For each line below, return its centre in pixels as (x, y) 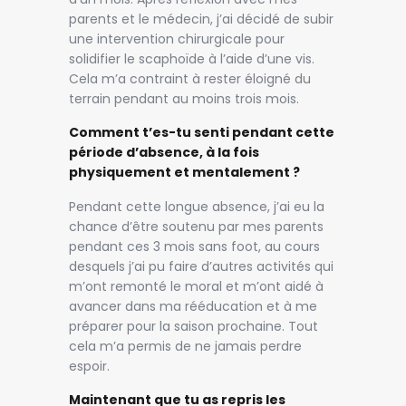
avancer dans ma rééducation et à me (193, 306)
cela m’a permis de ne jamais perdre (186, 346)
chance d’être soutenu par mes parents (197, 226)
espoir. (90, 366)
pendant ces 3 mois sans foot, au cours (195, 246)
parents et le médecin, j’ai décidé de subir (202, 19)
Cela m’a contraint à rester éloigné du (190, 78)
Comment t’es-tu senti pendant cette (202, 133)
